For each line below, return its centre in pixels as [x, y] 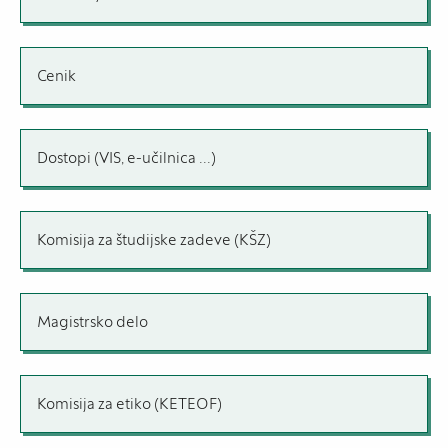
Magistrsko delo [92, 322]
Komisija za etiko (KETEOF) [129, 404]
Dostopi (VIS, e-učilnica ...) [126, 158]
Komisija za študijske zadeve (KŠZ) [154, 240]
